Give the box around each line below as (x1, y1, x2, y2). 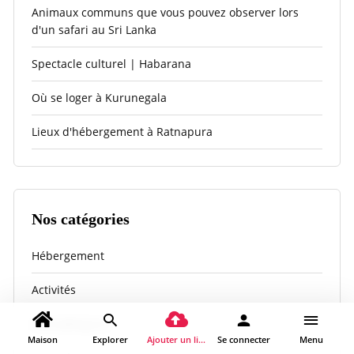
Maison (28, 333, 58, 345)
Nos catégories (32, 209, 130, 228)
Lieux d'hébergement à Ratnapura (32, 123, 213, 139)
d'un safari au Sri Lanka (32, 21, 156, 37)
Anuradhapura (32, 316, 110, 332)
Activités (32, 282, 76, 298)
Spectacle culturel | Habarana (32, 55, 191, 71)
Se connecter (217, 333, 271, 345)
